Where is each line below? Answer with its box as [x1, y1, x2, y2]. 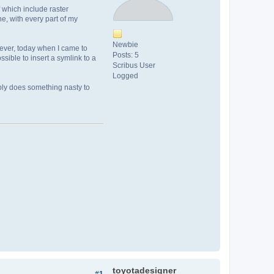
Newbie [113, 40, 138, 49]
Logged [113, 71, 138, 80]
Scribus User [113, 61, 155, 70]
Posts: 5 [113, 50, 139, 59]
